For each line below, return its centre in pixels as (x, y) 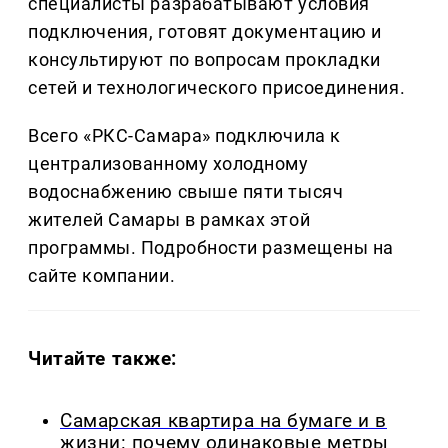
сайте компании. (102, 275)
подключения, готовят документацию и (205, 31)
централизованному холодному (168, 163)
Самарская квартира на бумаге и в (223, 420)
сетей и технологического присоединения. (217, 87)
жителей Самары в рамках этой (169, 219)
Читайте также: (103, 358)
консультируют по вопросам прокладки (204, 59)
